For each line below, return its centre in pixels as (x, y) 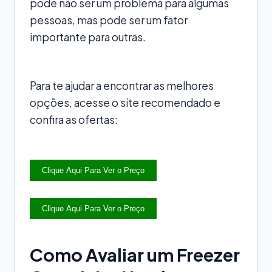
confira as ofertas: (74, 119)
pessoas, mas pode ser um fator (109, 20)
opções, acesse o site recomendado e (125, 102)
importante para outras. (88, 37)
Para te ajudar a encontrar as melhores (122, 85)
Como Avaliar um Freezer (135, 254)
